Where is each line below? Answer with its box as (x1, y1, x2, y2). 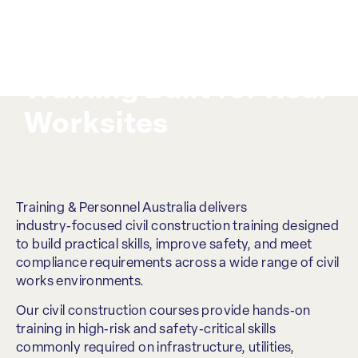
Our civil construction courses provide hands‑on (16, 304, 311, 319)
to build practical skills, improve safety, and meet (16, 238, 312, 252)
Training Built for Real (24, 77, 327, 105)
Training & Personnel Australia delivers (16, 201, 248, 215)
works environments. (16, 275, 145, 288)
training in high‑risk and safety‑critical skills (16, 323, 276, 337)
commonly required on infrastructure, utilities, (16, 341, 295, 356)
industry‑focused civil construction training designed (16, 220, 340, 233)
